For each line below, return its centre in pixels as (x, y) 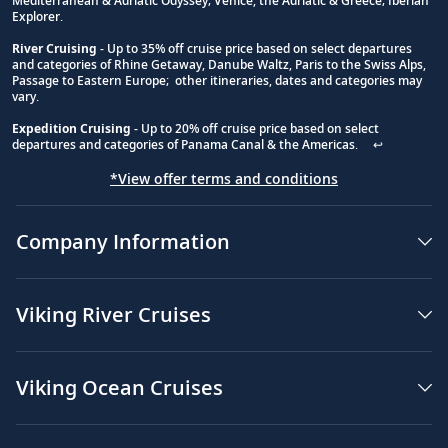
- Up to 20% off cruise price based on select (255, 128)
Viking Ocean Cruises (119, 387)
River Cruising (54, 48)
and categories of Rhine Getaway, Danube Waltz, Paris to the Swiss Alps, (219, 64)
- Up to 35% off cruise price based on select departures (254, 48)
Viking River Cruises (113, 314)
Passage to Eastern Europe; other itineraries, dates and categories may (217, 80)
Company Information (123, 241)
